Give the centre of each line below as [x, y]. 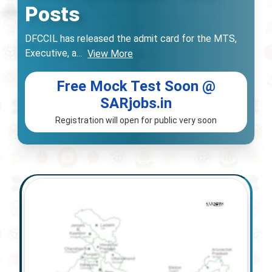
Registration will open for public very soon [136, 120]
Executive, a [51, 53]
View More [110, 54]
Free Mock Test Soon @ [136, 86]
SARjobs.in [136, 103]
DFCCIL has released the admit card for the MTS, [131, 39]
